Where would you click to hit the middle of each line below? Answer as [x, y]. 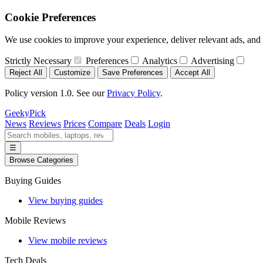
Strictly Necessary [38, 61]
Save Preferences [133, 73]
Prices [75, 124]
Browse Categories [41, 160]
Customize [72, 73]
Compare [105, 124]
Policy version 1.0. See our [56, 93]
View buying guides [65, 201]
